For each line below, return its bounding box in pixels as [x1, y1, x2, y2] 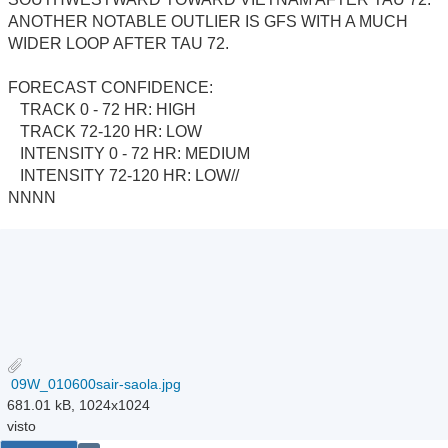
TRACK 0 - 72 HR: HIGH [8, 101, 196, 119]
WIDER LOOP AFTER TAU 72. [8, 35, 229, 53]
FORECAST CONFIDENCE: [8, 79, 213, 97]
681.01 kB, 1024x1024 [7, 396, 151, 413]
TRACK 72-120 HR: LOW [8, 123, 202, 141]
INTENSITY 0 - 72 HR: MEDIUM [8, 145, 250, 163]
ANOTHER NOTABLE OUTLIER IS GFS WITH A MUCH [8, 13, 408, 31]
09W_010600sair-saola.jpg [7, 375, 182, 392]
